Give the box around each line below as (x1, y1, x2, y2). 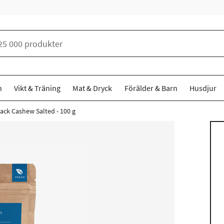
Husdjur (189, 83, 216, 93)
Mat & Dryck (72, 83, 112, 93)
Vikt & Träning (14, 83, 61, 93)
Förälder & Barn (124, 83, 177, 93)
